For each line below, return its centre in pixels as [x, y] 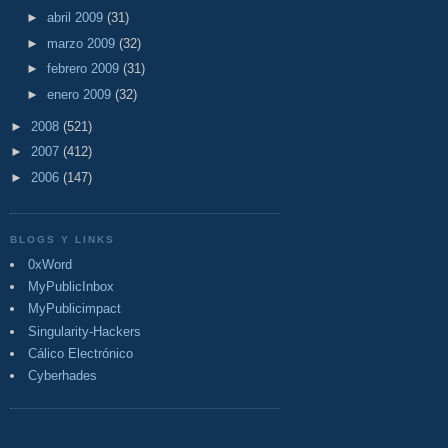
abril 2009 [76, 18]
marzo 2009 [82, 43]
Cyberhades [62, 376]
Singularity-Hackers [84, 331]
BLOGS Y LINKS [63, 240]
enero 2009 [80, 94]
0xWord [50, 264]
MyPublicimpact [74, 309]
